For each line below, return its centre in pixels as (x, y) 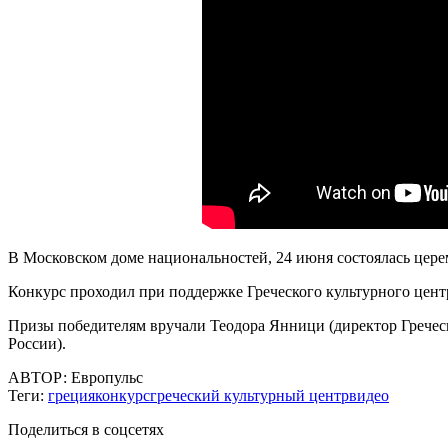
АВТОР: (37, 377)
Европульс (105, 377)
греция (71, 395)
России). (37, 343)
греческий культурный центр (249, 395)
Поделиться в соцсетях (86, 429)
